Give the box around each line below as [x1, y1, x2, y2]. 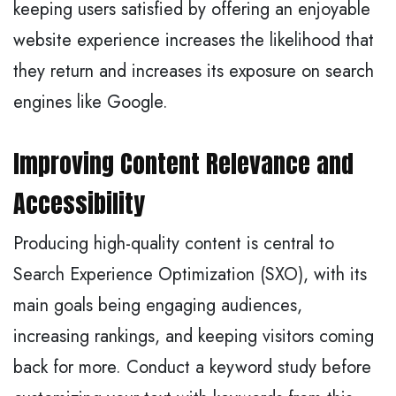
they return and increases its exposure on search [13, 57, 374, 84]
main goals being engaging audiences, [13, 292, 302, 318]
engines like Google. [13, 88, 168, 115]
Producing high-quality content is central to [13, 230, 334, 256]
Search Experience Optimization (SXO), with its [13, 261, 367, 287]
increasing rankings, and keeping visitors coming [13, 323, 374, 349]
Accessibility [13, 184, 145, 222]
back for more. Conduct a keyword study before [13, 354, 371, 380]
